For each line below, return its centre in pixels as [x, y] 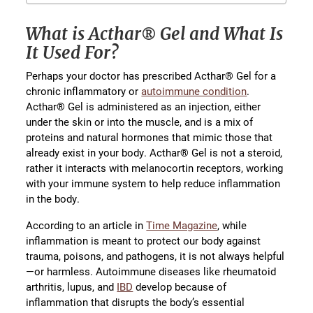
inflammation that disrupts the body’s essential [136, 302]
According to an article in [86, 225]
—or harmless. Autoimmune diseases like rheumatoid [151, 271]
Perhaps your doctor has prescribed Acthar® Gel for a [151, 76]
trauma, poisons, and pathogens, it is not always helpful [155, 256]
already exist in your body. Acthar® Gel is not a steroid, [154, 153]
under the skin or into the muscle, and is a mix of [140, 122]
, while [232, 225]
